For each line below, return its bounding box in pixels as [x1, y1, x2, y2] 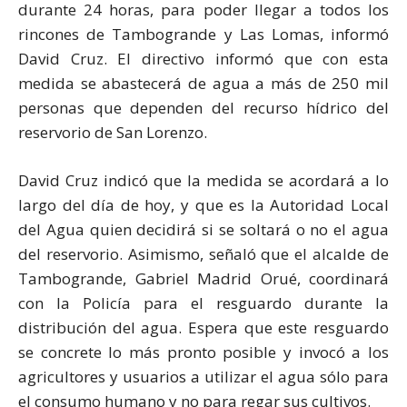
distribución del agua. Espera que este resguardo [18, 317, 389, 339]
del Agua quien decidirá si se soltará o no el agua [18, 219, 389, 241]
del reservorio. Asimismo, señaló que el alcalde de [18, 243, 389, 265]
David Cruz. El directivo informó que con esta [18, 48, 389, 70]
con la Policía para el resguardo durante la [18, 293, 389, 314]
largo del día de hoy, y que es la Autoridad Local [18, 194, 389, 216]
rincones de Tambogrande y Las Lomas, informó [18, 24, 389, 45]
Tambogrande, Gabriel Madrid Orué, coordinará [18, 268, 389, 290]
